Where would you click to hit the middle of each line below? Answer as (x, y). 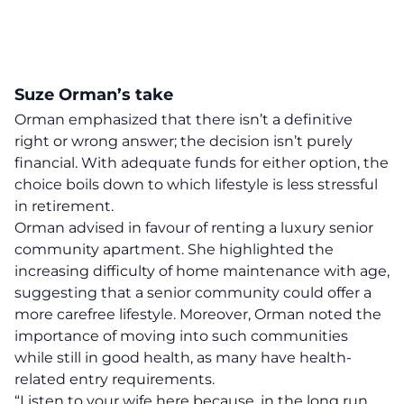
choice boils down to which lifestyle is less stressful (196, 184)
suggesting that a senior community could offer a (193, 293)
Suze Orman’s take (94, 95)
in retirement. (64, 206)
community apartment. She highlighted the (174, 249)
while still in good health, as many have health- (183, 358)
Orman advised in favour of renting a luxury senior (194, 228)
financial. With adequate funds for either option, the (202, 163)
